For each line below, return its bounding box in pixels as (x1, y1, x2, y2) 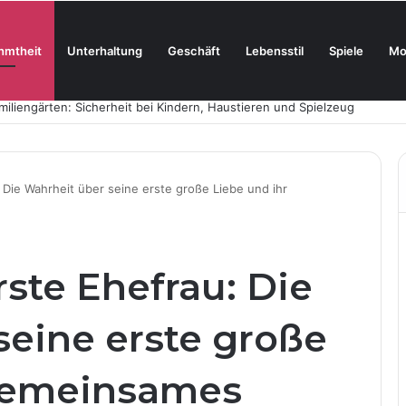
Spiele (329, 43, 363, 58)
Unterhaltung (67, 43, 142, 58)
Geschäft (168, 43, 220, 58)
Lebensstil (246, 43, 304, 58)
